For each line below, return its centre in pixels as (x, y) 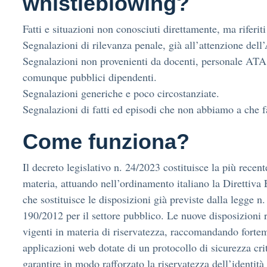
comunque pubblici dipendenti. (90, 77)
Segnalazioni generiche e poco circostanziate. (121, 93)
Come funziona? (106, 142)
